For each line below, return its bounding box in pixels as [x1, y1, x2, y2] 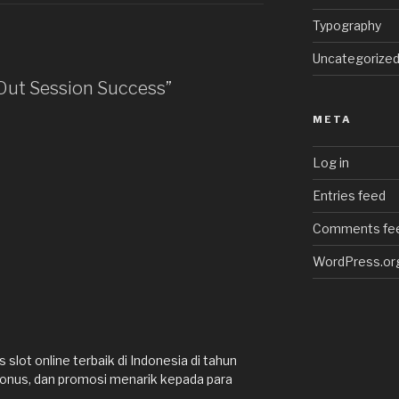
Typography [312, 18, 381, 34]
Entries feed [312, 188, 386, 204]
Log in [312, 155, 349, 171]
